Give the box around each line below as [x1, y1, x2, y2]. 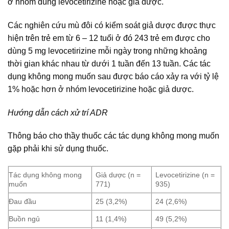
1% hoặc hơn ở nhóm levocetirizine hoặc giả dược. [8, 84, 194, 94]
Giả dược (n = [96, 171, 141, 179]
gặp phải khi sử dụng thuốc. [8, 144, 108, 153]
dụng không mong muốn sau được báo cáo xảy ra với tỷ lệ [8, 72, 219, 81]
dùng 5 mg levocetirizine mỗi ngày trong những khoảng [8, 46, 207, 55]
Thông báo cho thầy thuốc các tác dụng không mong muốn [8, 131, 219, 141]
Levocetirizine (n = [155, 171, 215, 179]
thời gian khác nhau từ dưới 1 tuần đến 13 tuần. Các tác [8, 59, 211, 68]
